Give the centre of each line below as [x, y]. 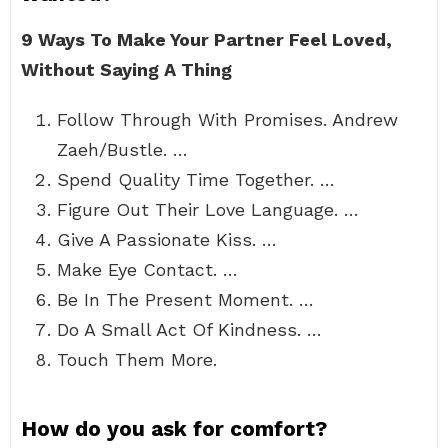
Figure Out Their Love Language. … [208, 209]
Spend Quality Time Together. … [196, 179]
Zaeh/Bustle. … [122, 149]
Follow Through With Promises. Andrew [227, 119]
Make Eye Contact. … [147, 269]
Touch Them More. [137, 359]
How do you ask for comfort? [174, 428]
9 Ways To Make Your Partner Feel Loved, [206, 39]
